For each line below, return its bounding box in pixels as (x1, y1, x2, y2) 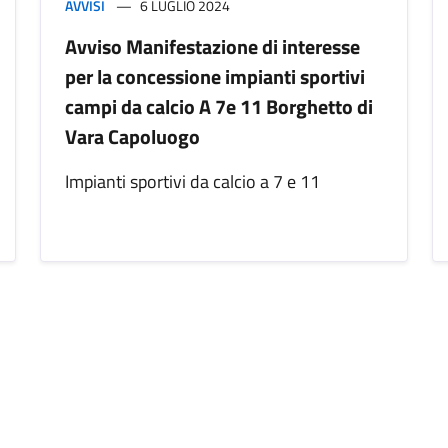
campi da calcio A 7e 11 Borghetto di (65, 91, 373, 123)
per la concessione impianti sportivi (65, 61, 365, 93)
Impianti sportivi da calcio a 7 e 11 (65, 168, 320, 196)
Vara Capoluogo (65, 121, 200, 153)
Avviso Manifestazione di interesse (65, 31, 360, 63)
